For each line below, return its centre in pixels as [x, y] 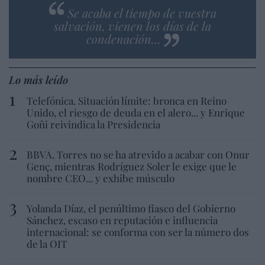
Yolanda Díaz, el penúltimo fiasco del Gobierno [131, 209]
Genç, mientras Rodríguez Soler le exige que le [132, 167]
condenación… [123, 39]
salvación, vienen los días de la [132, 26]
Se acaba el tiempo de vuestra [142, 13]
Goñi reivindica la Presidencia [93, 125]
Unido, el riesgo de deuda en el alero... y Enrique [136, 113]
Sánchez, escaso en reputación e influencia [122, 220]
